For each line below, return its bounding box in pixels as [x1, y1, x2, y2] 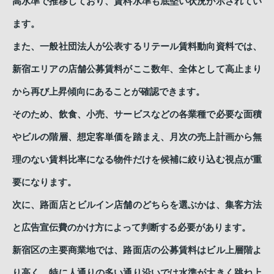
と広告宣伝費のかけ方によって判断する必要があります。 [12, 222, 251, 232]
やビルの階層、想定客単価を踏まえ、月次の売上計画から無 [12, 131, 262, 142]
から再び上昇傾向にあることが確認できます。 [12, 86, 205, 97]
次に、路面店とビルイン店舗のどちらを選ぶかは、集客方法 [12, 199, 262, 210]
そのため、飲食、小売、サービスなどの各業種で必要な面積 [12, 109, 262, 119]
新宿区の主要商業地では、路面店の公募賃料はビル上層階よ [12, 245, 262, 255]
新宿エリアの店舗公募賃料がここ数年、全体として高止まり [12, 64, 262, 74]
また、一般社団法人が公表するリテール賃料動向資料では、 [12, 41, 262, 51]
